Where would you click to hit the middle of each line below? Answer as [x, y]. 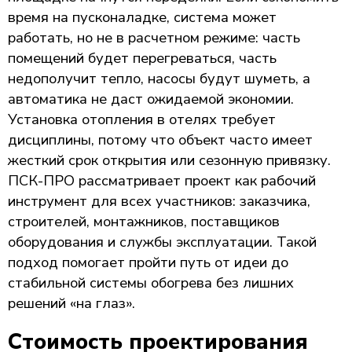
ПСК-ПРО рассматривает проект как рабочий [162, 180]
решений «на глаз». [71, 303]
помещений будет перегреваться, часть [142, 58]
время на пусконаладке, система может [142, 17]
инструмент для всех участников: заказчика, [159, 201]
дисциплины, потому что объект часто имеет [160, 139]
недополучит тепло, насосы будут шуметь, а [159, 78]
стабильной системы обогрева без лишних [151, 282]
